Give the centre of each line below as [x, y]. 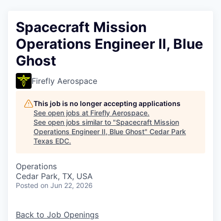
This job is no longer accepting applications [107, 103]
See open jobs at [62, 113]
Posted [27, 185]
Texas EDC [51, 141]
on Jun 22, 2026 [67, 185]
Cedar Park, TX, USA [54, 176]
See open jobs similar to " [75, 122]
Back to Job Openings [57, 215]
